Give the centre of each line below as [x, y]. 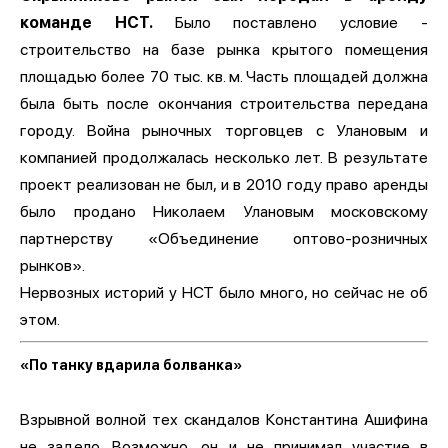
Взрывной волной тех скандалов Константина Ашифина [224, 419]
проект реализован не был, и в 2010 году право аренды [224, 184]
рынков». [52, 265]
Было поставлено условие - [301, 22]
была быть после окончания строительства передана [224, 103]
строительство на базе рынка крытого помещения [224, 49]
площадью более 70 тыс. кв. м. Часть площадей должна [224, 76]
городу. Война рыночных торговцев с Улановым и [224, 130]
